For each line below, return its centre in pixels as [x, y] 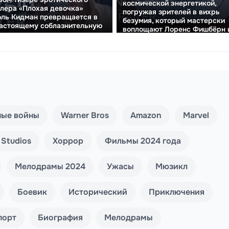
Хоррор [68, 141]
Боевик [32, 192]
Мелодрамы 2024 [50, 166]
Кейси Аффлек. [150, 38]
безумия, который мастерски [174, 20]
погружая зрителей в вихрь [171, 12]
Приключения [177, 192]
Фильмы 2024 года [143, 141]
